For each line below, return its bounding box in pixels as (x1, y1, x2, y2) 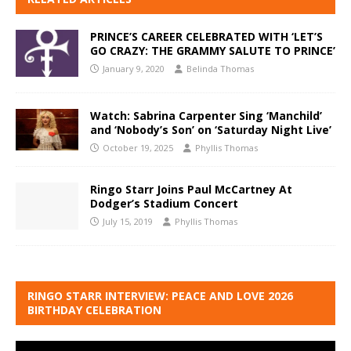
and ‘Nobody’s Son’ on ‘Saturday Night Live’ (90, 121, 331, 137)
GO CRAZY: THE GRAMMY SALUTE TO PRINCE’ (90, 42, 335, 58)
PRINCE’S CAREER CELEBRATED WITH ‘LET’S (90, 28, 323, 44)
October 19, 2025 (103, 141, 173, 154)
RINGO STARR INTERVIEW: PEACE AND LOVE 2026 (27, 288, 293, 304)
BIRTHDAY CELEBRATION (27, 302, 161, 318)
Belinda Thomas (186, 62, 254, 74)
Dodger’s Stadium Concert (90, 196, 238, 212)
